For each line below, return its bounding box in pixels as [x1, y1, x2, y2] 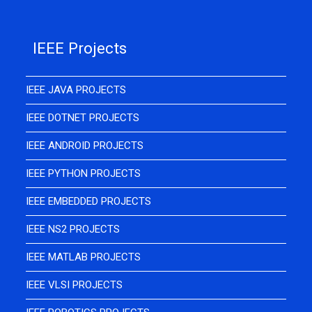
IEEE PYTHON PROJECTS [26, 167, 141, 180]
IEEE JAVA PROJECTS [26, 84, 127, 96]
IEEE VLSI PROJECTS [26, 279, 123, 291]
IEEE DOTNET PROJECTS [26, 111, 140, 124]
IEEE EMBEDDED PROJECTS [26, 195, 152, 208]
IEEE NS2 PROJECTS [26, 223, 120, 235]
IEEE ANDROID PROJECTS [26, 139, 144, 152]
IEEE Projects [33, 39, 127, 57]
